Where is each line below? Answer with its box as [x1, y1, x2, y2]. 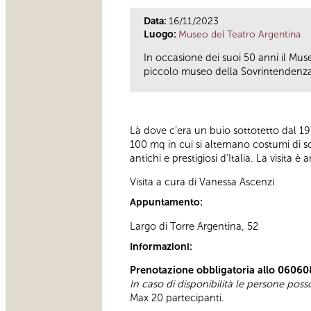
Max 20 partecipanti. [130, 292, 224, 305]
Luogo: [144, 28, 178, 40]
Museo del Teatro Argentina [178, 28, 301, 40]
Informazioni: [130, 240, 194, 253]
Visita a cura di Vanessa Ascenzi [130, 176, 274, 189]
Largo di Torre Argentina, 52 [130, 219, 258, 233]
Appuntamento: [130, 196, 205, 209]
